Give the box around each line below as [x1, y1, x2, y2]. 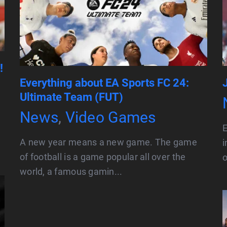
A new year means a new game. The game [20, 137, 197, 148]
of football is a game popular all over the [20, 152, 186, 163]
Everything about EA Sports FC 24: [20, 77, 189, 90]
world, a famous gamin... [20, 166, 123, 177]
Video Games [65, 108, 156, 127]
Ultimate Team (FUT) [20, 91, 123, 104]
